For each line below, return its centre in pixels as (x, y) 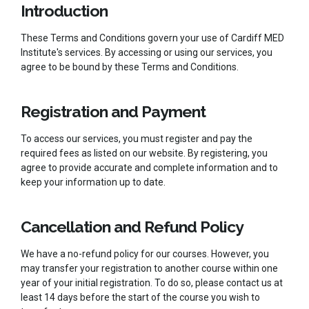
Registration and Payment (113, 111)
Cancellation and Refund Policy (132, 226)
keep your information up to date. (93, 182)
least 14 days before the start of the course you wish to (140, 297)
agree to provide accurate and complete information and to (149, 167)
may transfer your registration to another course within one (149, 268)
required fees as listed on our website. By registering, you (144, 153)
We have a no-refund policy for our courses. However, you (145, 253)
